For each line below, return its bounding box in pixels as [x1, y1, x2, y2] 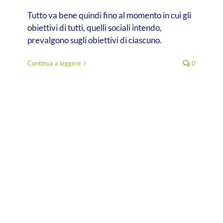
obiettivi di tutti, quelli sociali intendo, [27, 22, 162, 33]
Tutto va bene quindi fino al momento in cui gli [27, 10, 191, 21]
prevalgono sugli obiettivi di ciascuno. [27, 35, 162, 46]
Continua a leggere [27, 59, 81, 68]
